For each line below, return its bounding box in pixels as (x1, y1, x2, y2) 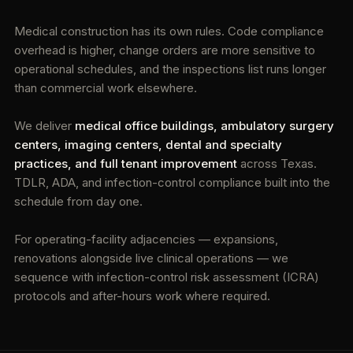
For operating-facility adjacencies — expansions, (14, 232, 278, 247)
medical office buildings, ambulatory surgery (75, 118, 334, 133)
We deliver (14, 118, 75, 133)
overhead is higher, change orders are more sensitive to (14, 43, 315, 58)
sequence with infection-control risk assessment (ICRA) (14, 269, 319, 284)
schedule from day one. (14, 194, 143, 209)
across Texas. (237, 156, 317, 171)
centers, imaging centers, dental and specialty (14, 137, 282, 152)
